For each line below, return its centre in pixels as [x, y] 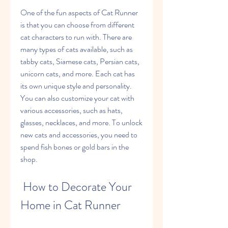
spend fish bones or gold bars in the [75, 147]
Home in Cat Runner [70, 205]
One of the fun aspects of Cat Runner [79, 12]
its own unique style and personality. [76, 86]
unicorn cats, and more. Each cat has [78, 74]
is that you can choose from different [77, 25]
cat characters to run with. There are [76, 37]
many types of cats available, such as [77, 49]
